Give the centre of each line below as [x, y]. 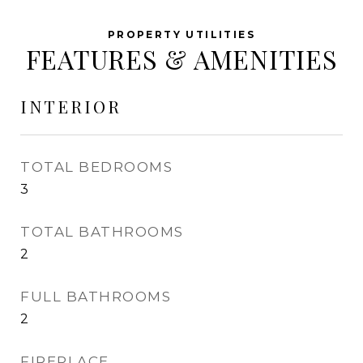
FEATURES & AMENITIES [181, 59]
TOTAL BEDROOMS [96, 167]
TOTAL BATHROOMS [102, 232]
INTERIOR [71, 106]
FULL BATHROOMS [96, 297]
